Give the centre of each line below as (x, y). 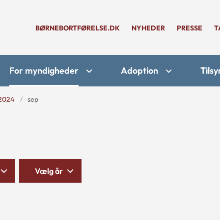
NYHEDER (148, 28)
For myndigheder (44, 70)
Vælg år (49, 171)
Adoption (139, 70)
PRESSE (190, 28)
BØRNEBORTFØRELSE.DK (78, 28)
